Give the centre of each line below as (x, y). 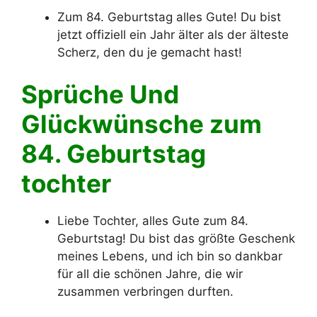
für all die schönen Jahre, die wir (150, 274)
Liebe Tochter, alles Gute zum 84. (153, 221)
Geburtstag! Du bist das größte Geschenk (176, 239)
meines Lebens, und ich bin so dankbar (170, 257)
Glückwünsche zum (142, 124)
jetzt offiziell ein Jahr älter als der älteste (173, 34)
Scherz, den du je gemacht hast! (150, 52)
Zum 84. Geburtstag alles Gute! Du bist (169, 17)
